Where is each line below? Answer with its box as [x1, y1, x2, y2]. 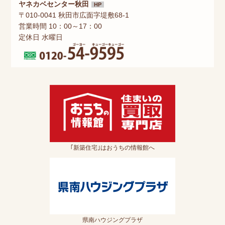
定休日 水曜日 [19, 33, 63, 41]
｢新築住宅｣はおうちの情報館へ [70, 144, 155, 151]
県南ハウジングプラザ [82, 216, 143, 223]
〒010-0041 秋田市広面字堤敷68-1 [19, 11, 130, 19]
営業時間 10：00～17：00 [19, 22, 102, 30]
